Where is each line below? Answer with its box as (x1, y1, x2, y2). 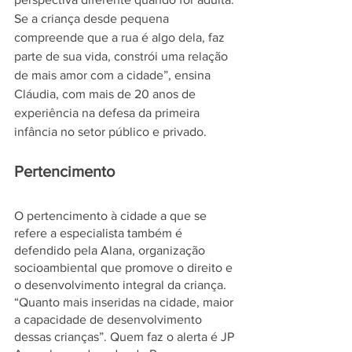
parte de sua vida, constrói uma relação (14, 49, 231, 63)
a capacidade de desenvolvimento (14, 312, 205, 326)
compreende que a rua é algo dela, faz (14, 30, 228, 44)
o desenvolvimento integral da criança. (14, 277, 229, 291)
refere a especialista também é (14, 225, 185, 240)
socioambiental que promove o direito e (14, 260, 236, 274)
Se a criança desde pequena (14, 11, 172, 25)
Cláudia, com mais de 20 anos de (14, 86, 199, 101)
